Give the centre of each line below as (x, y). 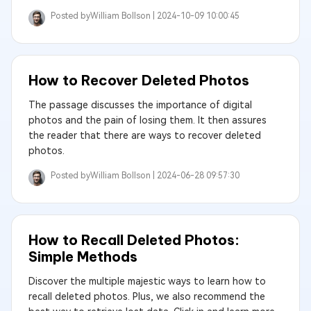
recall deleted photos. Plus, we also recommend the (147, 296)
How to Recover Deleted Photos (139, 80)
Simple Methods (83, 257)
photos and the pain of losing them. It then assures (148, 120)
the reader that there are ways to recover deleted (145, 135)
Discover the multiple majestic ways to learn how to (147, 281)
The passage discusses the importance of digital (140, 105)
